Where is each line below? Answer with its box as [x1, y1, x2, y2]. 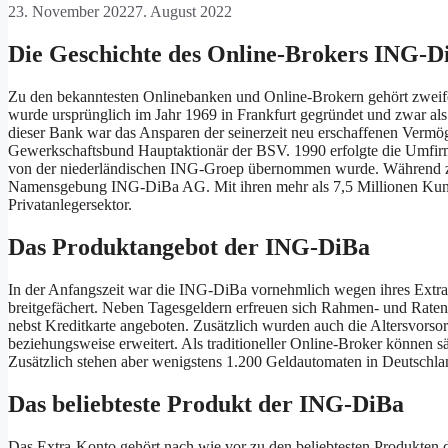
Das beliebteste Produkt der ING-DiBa [8, 390, 404, 417]
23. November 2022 [8, 3, 135, 21]
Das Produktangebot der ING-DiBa [8, 233, 370, 260]
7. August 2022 [135, 3, 232, 21]
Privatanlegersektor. [8, 195, 132, 213]
